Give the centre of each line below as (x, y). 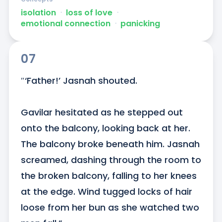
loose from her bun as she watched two (110, 207)
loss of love (89, 12)
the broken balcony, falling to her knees (109, 175)
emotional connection (65, 23)
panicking (140, 23)
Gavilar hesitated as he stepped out (102, 112)
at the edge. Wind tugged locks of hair (106, 191)
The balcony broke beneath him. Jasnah (110, 144)
